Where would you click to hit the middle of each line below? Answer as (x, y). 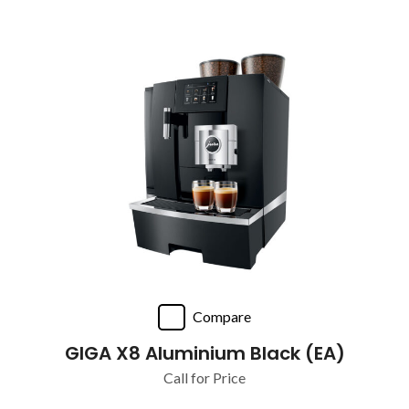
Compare (222, 316)
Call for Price (204, 378)
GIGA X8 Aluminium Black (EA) (204, 353)
